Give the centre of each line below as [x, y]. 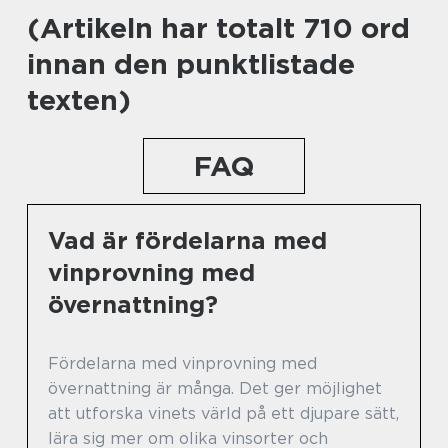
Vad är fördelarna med [187, 240]
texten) [79, 99]
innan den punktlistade [191, 63]
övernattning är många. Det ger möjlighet [215, 388]
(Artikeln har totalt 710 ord [218, 27]
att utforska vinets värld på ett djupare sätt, [223, 413]
